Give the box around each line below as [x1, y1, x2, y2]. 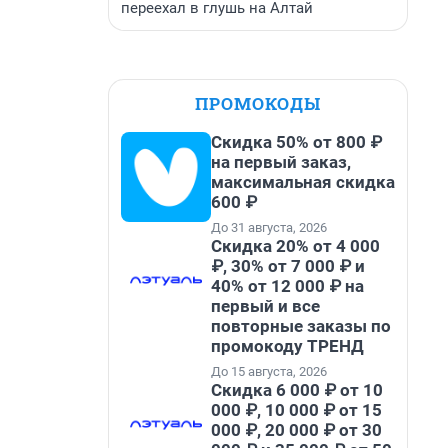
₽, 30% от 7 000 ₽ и [211, 256, 365, 276]
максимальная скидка [211, 172, 395, 192]
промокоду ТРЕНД [211, 336, 364, 356]
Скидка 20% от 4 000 [211, 236, 380, 256]
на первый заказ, [211, 152, 351, 172]
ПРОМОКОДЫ [195, 92, 321, 115]
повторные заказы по [211, 316, 391, 336]
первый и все [211, 296, 320, 316]
